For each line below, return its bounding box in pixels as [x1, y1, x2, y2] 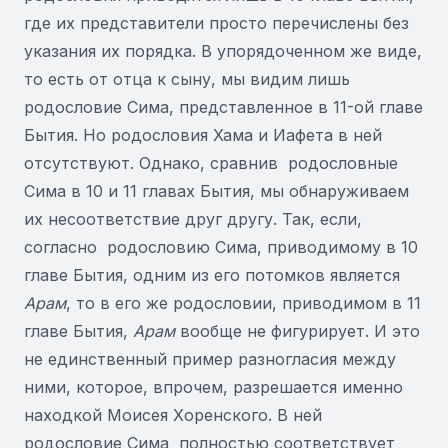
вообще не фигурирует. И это [175, 321, 420, 341]
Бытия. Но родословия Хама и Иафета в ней [24, 125, 382, 145]
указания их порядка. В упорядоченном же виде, [24, 41, 422, 61]
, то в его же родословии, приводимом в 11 [66, 293, 421, 313]
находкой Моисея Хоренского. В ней [24, 405, 322, 425]
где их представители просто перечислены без [24, 13, 409, 33]
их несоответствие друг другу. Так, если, [24, 209, 362, 229]
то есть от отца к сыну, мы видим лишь [24, 69, 350, 89]
